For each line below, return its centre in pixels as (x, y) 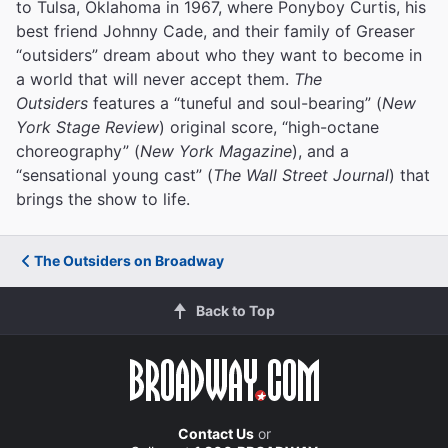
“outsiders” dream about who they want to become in (219, 54)
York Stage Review (87, 126)
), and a (320, 150)
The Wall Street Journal (301, 174)
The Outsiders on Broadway (129, 260)
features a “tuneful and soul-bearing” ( (235, 102)
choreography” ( (78, 150)
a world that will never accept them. (155, 78)
